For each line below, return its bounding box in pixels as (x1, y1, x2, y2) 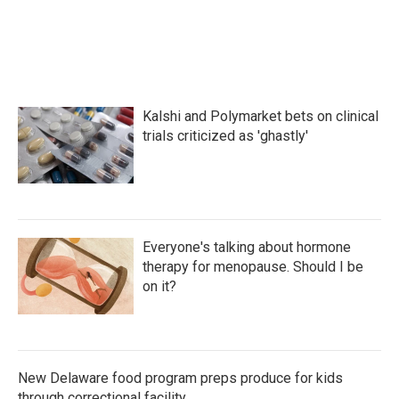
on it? (142, 278, 176, 295)
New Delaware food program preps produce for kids (18, 370, 343, 387)
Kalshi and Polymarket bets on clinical (142, 108, 379, 125)
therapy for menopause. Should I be (142, 258, 363, 275)
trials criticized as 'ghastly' (142, 127, 308, 144)
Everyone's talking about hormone (142, 239, 351, 256)
